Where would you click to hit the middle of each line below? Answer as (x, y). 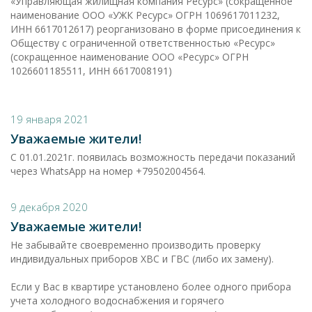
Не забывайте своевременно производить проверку (135, 245)
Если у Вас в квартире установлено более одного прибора (151, 287)
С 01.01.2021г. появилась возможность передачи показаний (153, 157)
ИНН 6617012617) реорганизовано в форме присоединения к (156, 29)
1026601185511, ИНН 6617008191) (91, 71)
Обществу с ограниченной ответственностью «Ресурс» (143, 43)
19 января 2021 (50, 119)
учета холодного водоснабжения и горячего (117, 301)
